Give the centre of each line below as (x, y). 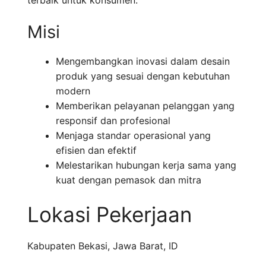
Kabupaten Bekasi (67, 246)
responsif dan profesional (113, 121)
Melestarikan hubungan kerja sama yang (146, 165)
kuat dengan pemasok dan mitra (129, 180)
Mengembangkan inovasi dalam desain (143, 61)
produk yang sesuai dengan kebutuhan (143, 76)
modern (73, 91)
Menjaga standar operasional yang (133, 136)
